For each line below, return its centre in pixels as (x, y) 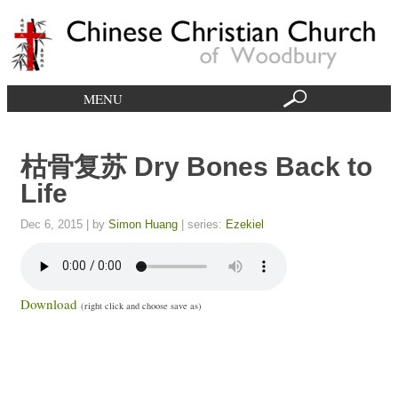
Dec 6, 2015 (52, 224)
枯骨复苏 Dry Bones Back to (196, 166)
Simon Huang (143, 224)
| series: (202, 224)
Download (49, 303)
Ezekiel (245, 224)
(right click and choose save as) (141, 305)
